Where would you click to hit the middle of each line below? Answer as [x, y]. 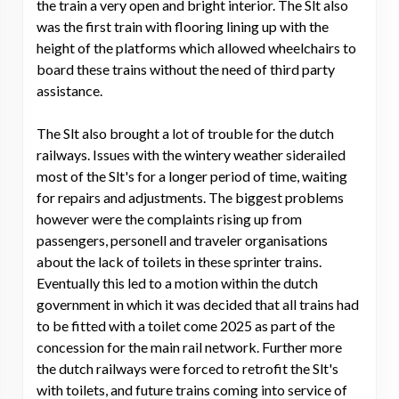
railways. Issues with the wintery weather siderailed [191, 155]
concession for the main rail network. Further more [189, 347]
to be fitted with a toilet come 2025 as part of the [186, 326]
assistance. [71, 91]
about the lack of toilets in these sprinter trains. [179, 262]
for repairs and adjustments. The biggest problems [190, 198]
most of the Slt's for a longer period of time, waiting [192, 176]
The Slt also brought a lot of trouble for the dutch [185, 134]
